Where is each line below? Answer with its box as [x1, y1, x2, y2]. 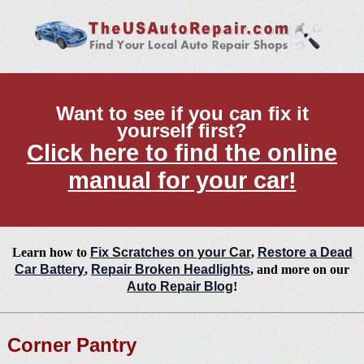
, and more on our [250, 262, 349, 277]
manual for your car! [67, 167, 297, 194]
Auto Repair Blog [127, 279, 233, 294]
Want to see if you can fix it [55, 102, 309, 125]
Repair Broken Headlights [91, 262, 250, 277]
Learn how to [11, 245, 90, 260]
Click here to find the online [27, 140, 337, 167]
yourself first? [117, 119, 247, 142]
